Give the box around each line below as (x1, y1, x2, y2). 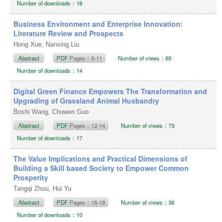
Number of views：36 (121, 198, 175, 206)
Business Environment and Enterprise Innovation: (13, 18, 183, 29)
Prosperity (13, 172, 49, 182)
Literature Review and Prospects (13, 28, 124, 38)
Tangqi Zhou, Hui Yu (13, 184, 74, 192)
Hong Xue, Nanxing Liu (13, 40, 82, 48)
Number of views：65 (118, 54, 172, 62)
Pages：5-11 (69, 54, 103, 62)
